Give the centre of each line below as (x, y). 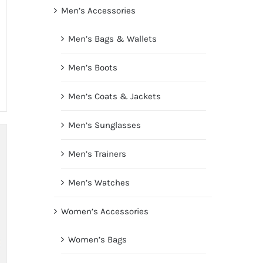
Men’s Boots (92, 68)
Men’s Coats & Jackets (114, 97)
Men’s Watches (99, 183)
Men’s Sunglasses (104, 125)
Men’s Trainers (97, 154)
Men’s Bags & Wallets (112, 39)
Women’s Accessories (104, 212)
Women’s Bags (97, 240)
